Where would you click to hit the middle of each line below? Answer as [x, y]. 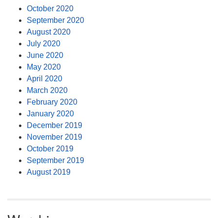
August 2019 [49, 172]
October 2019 [50, 149]
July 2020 [44, 44]
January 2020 [50, 114]
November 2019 [54, 137]
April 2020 [45, 79]
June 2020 [45, 55]
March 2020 [47, 91]
